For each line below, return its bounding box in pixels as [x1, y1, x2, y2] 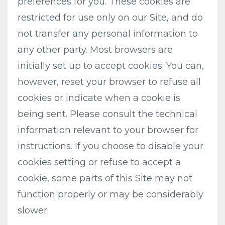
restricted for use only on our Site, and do [18, 12, 203, 23]
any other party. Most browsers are [18, 44, 173, 55]
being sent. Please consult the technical [18, 108, 197, 120]
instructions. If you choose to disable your [18, 141, 203, 152]
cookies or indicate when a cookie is [18, 92, 180, 103]
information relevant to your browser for [18, 125, 198, 136]
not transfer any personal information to [18, 28, 198, 39]
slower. [18, 205, 49, 216]
